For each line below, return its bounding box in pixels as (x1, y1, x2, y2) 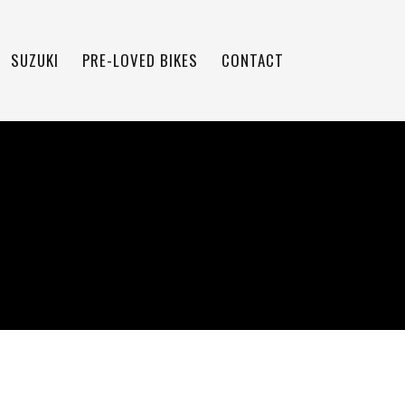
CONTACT (221, 49, 284, 71)
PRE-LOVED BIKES (81, 49, 198, 71)
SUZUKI (10, 49, 59, 71)
